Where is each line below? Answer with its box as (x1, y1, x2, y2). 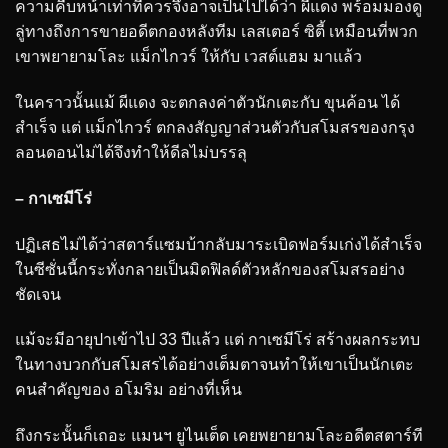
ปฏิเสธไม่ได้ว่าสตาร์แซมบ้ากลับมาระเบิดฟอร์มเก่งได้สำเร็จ (15, 235, 422, 253)
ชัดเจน (15, 285, 61, 303)
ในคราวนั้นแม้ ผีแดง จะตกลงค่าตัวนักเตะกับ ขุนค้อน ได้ (15, 94, 400, 112)
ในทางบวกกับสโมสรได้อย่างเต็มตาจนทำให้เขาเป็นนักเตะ (15, 356, 414, 374)
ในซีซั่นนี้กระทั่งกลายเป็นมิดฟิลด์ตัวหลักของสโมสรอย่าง (15, 260, 405, 278)
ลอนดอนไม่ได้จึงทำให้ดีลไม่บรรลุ (15, 144, 247, 162)
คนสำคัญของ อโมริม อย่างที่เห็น (15, 381, 242, 399)
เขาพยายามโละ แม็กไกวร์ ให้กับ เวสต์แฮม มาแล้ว (15, 48, 362, 66)
